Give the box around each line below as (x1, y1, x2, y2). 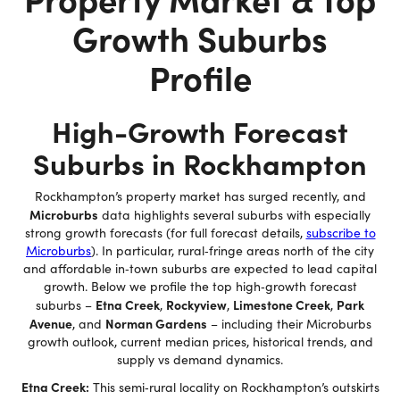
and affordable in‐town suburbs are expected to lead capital (23, 260, 377, 277)
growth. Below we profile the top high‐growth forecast (43, 278, 357, 295)
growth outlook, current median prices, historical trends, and (27, 333, 373, 350)
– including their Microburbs (206, 315, 371, 332)
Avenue (29, 314, 72, 332)
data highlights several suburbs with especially (98, 206, 371, 223)
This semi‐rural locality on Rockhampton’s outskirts (88, 379, 379, 396)
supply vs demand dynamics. (117, 351, 283, 368)
